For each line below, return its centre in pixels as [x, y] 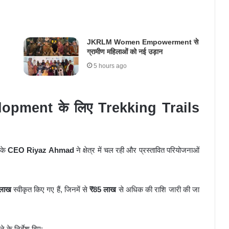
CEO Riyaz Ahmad [41, 150]
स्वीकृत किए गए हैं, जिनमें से [50, 189]
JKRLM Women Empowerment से [142, 42]
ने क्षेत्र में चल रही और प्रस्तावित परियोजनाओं [137, 150]
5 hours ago [110, 66]
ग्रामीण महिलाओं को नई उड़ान [124, 52]
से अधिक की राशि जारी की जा [158, 189]
